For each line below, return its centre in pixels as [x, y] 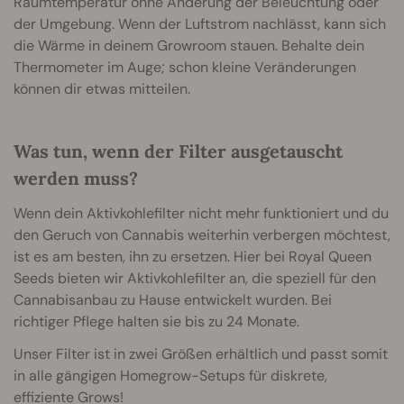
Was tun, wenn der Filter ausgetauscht [178, 151]
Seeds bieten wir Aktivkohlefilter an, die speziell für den [195, 279]
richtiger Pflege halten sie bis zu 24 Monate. [156, 322]
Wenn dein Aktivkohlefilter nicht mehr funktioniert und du [201, 214]
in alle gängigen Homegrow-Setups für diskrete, [170, 376]
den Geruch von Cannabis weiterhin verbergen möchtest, [202, 235]
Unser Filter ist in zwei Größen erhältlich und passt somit [201, 354]
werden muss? [76, 179]
